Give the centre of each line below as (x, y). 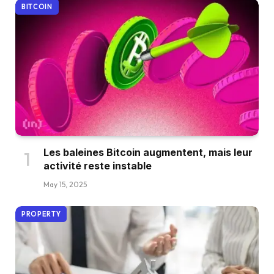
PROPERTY (41, 214)
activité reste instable (98, 165)
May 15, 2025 (65, 184)
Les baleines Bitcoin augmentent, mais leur (148, 152)
